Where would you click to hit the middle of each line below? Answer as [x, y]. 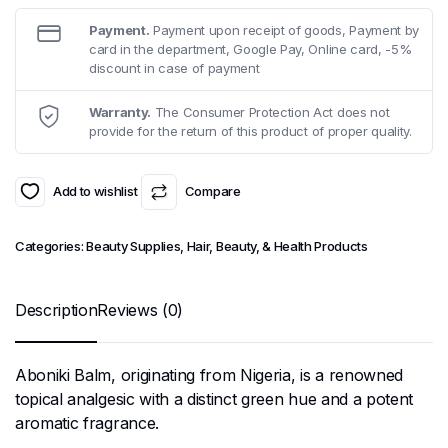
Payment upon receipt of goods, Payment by [284, 29]
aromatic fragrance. [87, 422]
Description [56, 309]
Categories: [51, 245]
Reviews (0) [140, 309]
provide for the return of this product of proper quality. [250, 130]
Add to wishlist [95, 191]
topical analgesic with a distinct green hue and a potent [214, 398]
